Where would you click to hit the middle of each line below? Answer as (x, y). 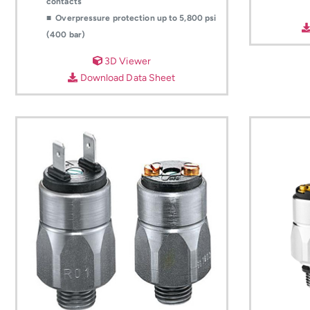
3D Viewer (126, 61)
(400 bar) (66, 35)
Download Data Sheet (127, 77)
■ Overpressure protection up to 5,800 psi (131, 18)
